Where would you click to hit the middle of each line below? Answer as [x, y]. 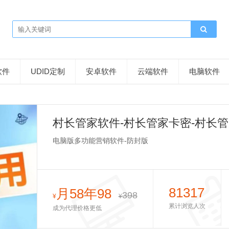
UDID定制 [48, 71]
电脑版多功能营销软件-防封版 [100, 141]
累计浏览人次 [187, 206]
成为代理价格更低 [77, 208]
